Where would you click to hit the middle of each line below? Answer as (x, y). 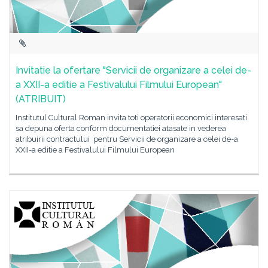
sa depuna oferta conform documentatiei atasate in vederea (121, 128)
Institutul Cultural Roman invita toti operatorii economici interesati (131, 118)
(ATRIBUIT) (41, 99)
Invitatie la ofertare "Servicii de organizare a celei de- (133, 70)
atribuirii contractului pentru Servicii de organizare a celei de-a (127, 139)
